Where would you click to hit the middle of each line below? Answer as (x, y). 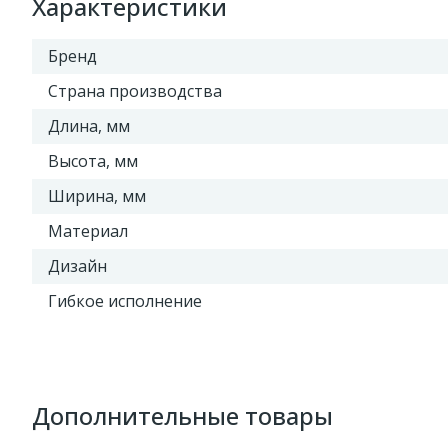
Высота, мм (93, 161)
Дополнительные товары (182, 415)
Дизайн (77, 266)
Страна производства (135, 91)
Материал (88, 231)
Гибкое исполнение (125, 301)
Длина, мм (89, 126)
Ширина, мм (97, 196)
